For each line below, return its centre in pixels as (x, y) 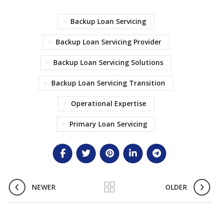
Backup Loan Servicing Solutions (108, 63)
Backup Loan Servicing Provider (108, 42)
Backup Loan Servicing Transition (108, 83)
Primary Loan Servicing (108, 124)
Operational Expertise (108, 104)
